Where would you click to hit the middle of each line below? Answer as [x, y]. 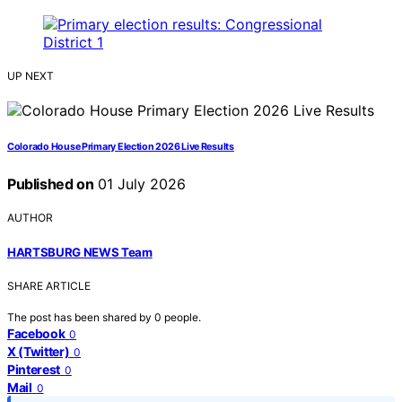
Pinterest [34, 369]
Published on [51, 184]
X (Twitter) [39, 351]
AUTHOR [30, 218]
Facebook [36, 333]
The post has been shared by [81, 317]
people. [183, 317]
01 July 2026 [140, 184]
